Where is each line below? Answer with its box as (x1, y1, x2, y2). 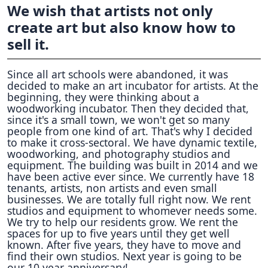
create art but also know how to (7, 17, 236, 37)
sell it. (7, 34, 49, 54)
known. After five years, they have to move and (7, 237, 241, 252)
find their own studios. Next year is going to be (7, 249, 242, 263)
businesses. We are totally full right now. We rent (7, 192, 251, 206)
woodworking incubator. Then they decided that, (7, 101, 249, 115)
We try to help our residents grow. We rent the (7, 215, 238, 229)
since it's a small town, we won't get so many (7, 112, 230, 127)
